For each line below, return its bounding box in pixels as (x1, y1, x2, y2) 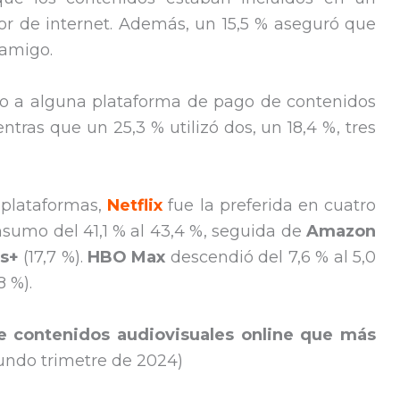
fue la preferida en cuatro (162, 195, 377, 215)
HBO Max (87, 246, 166, 267)
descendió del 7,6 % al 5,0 (165, 246, 376, 267)
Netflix (107, 195, 163, 215)
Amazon (306, 221, 376, 241)
